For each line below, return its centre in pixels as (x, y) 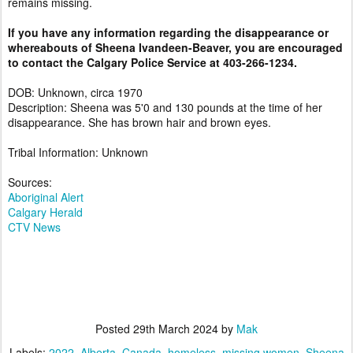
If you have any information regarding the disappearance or (168, 32)
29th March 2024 (176, 328)
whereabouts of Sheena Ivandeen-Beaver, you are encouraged (175, 47)
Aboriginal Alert (46, 197)
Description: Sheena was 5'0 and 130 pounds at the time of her (165, 107)
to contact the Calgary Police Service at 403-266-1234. (152, 62)
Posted (114, 328)
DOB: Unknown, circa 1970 (75, 92)
